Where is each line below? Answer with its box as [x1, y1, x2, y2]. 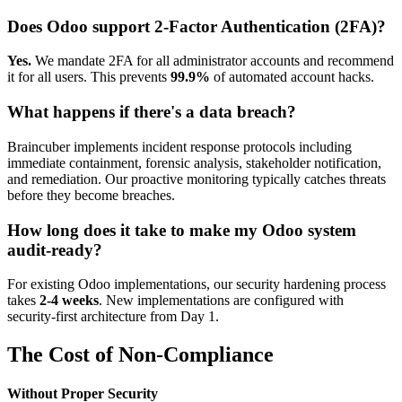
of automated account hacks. [210, 69, 374, 85]
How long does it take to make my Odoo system [7, 220, 356, 240]
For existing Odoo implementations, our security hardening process [7, 276, 386, 293]
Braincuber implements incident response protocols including [7, 138, 352, 154]
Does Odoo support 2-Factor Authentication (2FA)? [7, 16, 386, 36]
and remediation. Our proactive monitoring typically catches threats [7, 170, 386, 187]
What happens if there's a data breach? [7, 102, 296, 122]
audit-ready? [7, 240, 102, 259]
